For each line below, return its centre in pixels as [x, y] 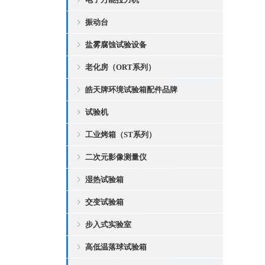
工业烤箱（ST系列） [121, 135]
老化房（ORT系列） [120, 67]
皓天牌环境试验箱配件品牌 [131, 90]
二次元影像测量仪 [116, 157]
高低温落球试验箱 [116, 247]
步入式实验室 [108, 224]
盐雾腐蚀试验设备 [116, 45]
